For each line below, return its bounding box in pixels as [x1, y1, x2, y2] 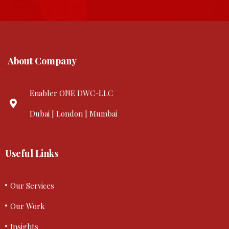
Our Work [10, 201, 45, 211]
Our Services [10, 180, 54, 191]
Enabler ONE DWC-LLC [29, 88, 113, 98]
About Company [8, 55, 77, 67]
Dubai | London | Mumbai [29, 108, 117, 119]
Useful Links [5, 147, 58, 159]
